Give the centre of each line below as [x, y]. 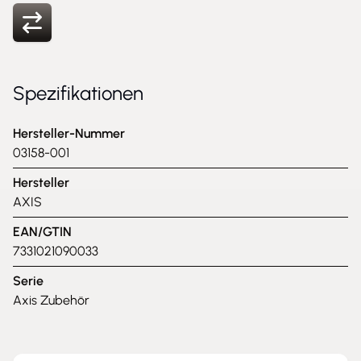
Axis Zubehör [51, 300]
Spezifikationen [78, 93]
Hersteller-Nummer [69, 133]
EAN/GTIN [42, 232]
